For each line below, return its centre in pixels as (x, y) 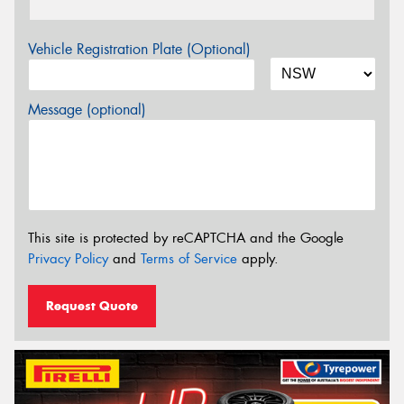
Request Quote (92, 305)
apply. (258, 258)
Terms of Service (189, 258)
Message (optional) (87, 110)
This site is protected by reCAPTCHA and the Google (186, 238)
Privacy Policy (68, 258)
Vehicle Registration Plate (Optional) (139, 50)
